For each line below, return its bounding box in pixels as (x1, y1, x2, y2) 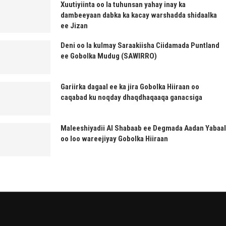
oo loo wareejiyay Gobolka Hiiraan (61, 134, 168, 143)
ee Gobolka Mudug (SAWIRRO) (61, 51, 157, 61)
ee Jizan (61, 21, 88, 30)
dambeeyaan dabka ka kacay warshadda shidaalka (61, 10, 217, 20)
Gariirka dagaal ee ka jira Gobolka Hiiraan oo (61, 82, 199, 91)
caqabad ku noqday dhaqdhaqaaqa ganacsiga (61, 92, 202, 102)
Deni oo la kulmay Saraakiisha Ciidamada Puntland (61, 41, 219, 50)
